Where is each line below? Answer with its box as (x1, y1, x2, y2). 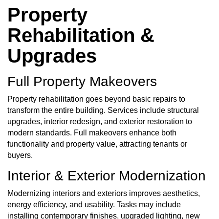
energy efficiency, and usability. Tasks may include (7, 200, 181, 209)
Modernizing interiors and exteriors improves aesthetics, (7, 189, 200, 197)
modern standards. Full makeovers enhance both (7, 128, 176, 137)
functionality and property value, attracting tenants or (7, 139, 187, 148)
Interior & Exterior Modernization (7, 168, 206, 184)
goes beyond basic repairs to (84, 94, 185, 103)
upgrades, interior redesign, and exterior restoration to (7, 117, 192, 126)
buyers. (7, 151, 33, 159)
